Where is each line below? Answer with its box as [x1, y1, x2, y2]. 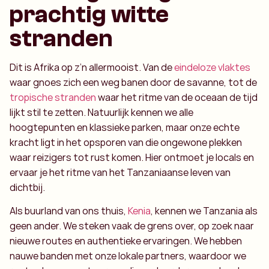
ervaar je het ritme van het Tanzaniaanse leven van [10, 165, 231, 179]
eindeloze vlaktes [174, 60, 250, 74]
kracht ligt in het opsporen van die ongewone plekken [10, 135, 242, 149]
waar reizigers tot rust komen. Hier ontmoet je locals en [10, 150, 254, 164]
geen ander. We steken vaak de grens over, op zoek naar [10, 219, 254, 233]
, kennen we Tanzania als [151, 204, 258, 218]
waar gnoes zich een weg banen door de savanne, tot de [10, 75, 257, 89]
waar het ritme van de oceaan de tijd [96, 90, 258, 104]
